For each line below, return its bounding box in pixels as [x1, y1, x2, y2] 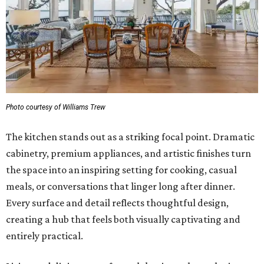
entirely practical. [6, 230, 83, 242]
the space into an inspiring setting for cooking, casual [6, 164, 237, 176]
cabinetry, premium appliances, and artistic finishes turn [6, 147, 251, 160]
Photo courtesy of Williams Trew [6, 103, 105, 112]
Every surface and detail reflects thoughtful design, [6, 197, 229, 209]
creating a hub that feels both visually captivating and [6, 213, 240, 226]
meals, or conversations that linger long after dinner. [6, 180, 235, 193]
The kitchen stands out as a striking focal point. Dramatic [6, 131, 255, 143]
